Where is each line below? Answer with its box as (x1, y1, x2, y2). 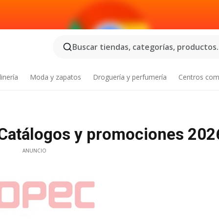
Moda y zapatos (30, 72, 82, 82)
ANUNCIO (22, 147, 46, 154)
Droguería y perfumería (92, 72, 167, 82)
